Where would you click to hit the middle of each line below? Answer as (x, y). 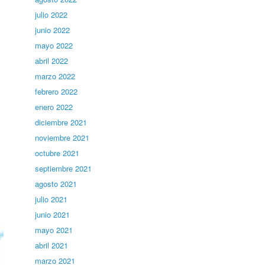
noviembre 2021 (62, 138)
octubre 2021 (57, 153)
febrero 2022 (56, 91)
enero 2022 (54, 107)
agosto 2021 (56, 184)
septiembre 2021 (64, 168)
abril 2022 (52, 61)
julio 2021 (51, 199)
